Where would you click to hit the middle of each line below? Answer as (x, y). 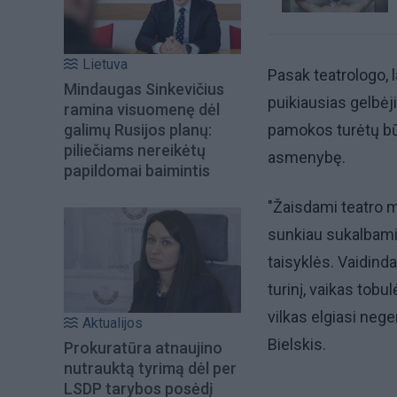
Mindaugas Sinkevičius (144, 90)
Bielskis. (297, 345)
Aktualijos (113, 323)
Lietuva (105, 65)
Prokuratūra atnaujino (143, 347)
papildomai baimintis (137, 171)
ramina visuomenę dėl (142, 110)
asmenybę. (307, 158)
